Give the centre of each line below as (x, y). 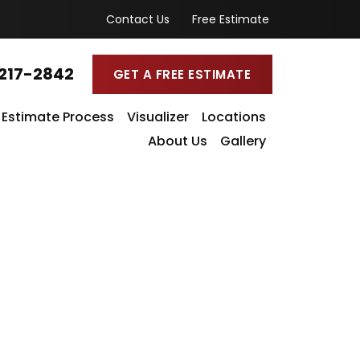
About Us (177, 141)
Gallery (243, 141)
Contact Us (137, 19)
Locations (233, 117)
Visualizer (157, 117)
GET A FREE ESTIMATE (182, 74)
